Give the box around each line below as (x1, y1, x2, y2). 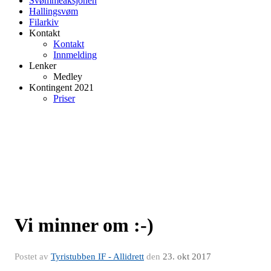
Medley (53, 71, 82, 82)
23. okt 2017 (163, 252, 211, 262)
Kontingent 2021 (29, 82, 94, 93)
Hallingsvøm (29, 6, 78, 17)
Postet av (15, 252, 51, 262)
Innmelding (53, 50, 97, 60)
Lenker (29, 60, 56, 71)
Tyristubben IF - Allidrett (51, 252, 144, 262)
